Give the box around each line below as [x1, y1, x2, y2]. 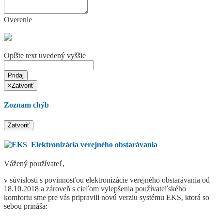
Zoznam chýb [4, 101, 49, 109]
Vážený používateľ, [4, 159, 64, 168]
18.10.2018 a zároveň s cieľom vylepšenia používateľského [4, 185, 186, 193]
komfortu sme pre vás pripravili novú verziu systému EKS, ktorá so [4, 193, 209, 202]
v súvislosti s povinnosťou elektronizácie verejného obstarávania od [4, 176, 210, 185]
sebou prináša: [4, 202, 47, 211]
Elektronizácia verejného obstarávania [27, 140, 157, 149]
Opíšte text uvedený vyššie [4, 51, 86, 60]
